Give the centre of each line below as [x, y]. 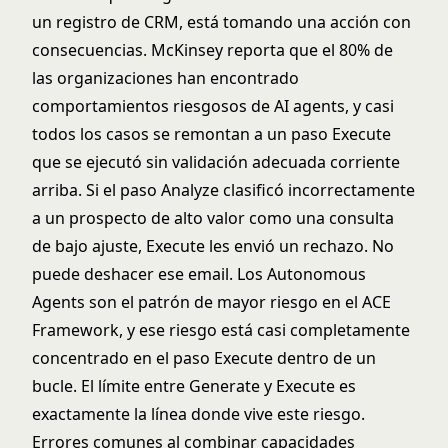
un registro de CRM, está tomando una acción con [221, 22]
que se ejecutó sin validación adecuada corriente [216, 162]
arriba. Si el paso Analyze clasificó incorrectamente [223, 190]
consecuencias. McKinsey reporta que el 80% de [212, 50]
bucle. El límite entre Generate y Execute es [194, 386]
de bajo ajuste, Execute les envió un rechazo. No [213, 246]
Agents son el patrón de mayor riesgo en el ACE [211, 302]
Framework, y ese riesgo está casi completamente [221, 330]
